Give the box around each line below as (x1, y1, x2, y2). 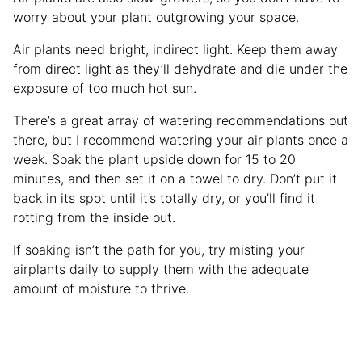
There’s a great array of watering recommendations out (13, 112, 348, 128)
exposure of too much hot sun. (13, 79, 200, 96)
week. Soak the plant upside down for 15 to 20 (13, 150, 296, 167)
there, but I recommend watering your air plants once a (13, 131, 348, 148)
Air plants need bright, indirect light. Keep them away (13, 40, 338, 57)
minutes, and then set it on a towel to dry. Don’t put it (13, 170, 337, 187)
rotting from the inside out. (13, 208, 179, 225)
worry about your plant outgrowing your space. (13, 8, 303, 25)
